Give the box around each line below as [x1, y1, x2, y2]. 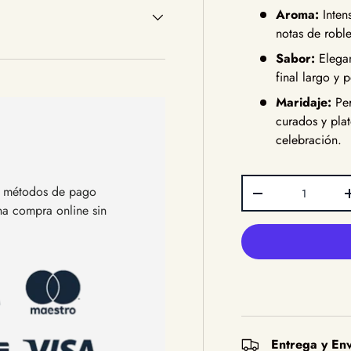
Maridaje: [276, 93, 332, 111]
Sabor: [276, 49, 316, 67]
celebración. [276, 131, 342, 149]
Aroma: [276, 5, 320, 24]
